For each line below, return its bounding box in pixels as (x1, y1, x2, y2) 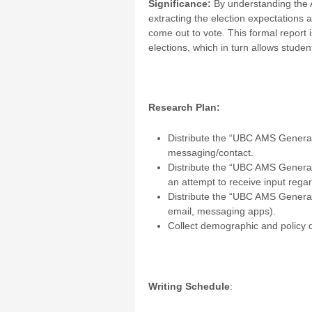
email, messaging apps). (168, 205, 276, 217)
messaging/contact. (168, 146, 253, 158)
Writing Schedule (148, 280, 230, 292)
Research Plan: (148, 102, 220, 114)
